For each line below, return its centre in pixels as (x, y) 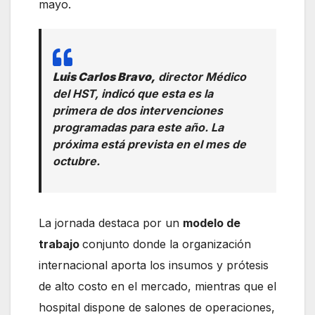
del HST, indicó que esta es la (133, 94)
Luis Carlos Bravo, (104, 77)
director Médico (201, 77)
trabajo (60, 244)
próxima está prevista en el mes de (149, 144)
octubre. (76, 161)
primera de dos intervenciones (138, 111)
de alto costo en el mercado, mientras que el (157, 287)
